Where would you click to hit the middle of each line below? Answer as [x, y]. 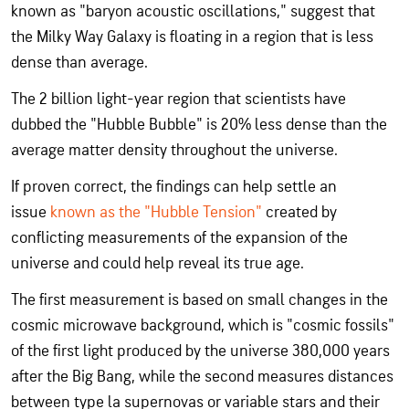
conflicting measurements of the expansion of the [179, 238]
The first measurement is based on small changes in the [199, 300]
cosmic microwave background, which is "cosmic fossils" [203, 325]
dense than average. [79, 63]
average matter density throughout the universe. [174, 150]
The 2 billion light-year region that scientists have [178, 99]
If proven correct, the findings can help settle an [174, 187]
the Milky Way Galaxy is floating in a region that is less [192, 37]
